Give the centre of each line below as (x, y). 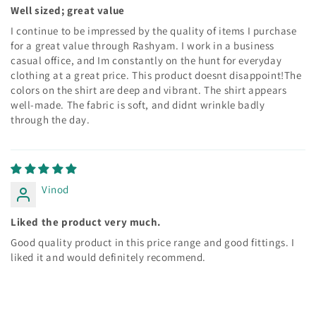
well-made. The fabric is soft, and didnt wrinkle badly (138, 104)
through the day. (50, 119)
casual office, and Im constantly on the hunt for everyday (146, 60)
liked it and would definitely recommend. (109, 257)
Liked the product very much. (86, 221)
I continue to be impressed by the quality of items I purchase (154, 30)
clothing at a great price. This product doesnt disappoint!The (156, 75)
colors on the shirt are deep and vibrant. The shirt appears (149, 90)
